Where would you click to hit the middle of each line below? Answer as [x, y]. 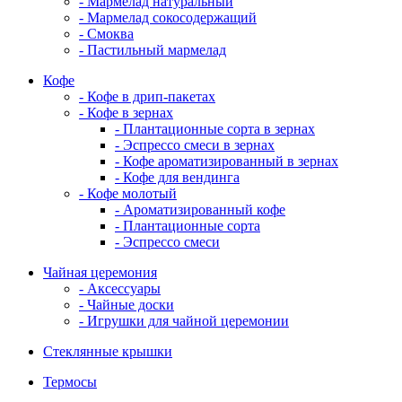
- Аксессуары [120, 288]
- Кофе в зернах [126, 112]
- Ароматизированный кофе [200, 209]
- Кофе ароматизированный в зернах [227, 161]
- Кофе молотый [128, 193]
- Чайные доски [127, 304]
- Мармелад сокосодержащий [168, 17]
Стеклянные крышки [108, 351]
